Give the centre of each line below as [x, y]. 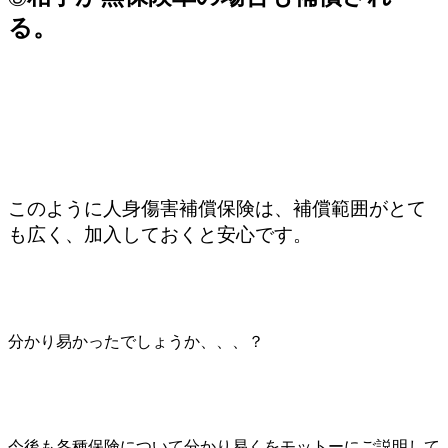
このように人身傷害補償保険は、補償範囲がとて [217, 208]
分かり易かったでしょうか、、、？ [136, 341]
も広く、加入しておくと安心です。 [160, 234]
